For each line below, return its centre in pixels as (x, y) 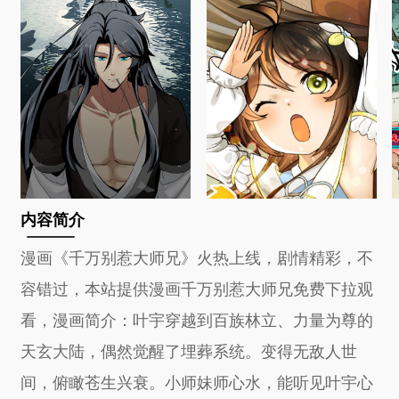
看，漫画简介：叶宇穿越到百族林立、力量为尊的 (197, 318)
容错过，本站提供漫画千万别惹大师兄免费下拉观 (197, 287)
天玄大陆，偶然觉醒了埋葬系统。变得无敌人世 (189, 350)
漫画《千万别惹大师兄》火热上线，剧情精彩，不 (197, 256)
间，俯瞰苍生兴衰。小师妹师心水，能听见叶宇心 (197, 381)
